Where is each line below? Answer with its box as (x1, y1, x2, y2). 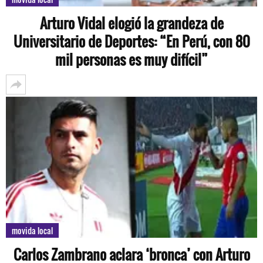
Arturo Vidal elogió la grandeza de (39, 12, 224, 33)
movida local (12, 224, 53, 237)
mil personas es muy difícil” (55, 48, 208, 70)
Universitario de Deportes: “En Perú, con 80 (13, 30, 250, 52)
